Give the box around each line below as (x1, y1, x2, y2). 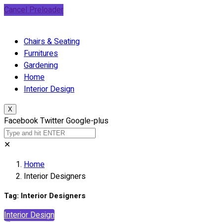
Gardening (24, 59, 58, 71)
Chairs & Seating (24, 36, 80, 48)
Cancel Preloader (4, 4, 63, 16)
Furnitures (24, 48, 58, 59)
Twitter (40, 115, 64, 127)
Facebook (4, 115, 38, 127)
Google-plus (66, 115, 109, 127)
